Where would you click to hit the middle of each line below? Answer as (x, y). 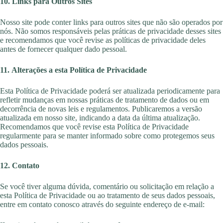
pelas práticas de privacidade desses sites (157, 31)
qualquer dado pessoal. (93, 49)
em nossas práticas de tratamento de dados (121, 100)
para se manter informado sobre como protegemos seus (128, 136)
